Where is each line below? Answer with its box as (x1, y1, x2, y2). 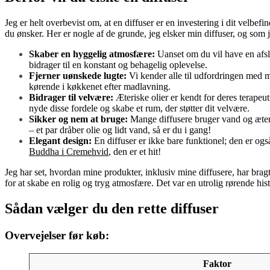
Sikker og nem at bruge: (29, 113, 128, 124)
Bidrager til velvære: (29, 92, 113, 102)
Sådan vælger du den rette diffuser (5, 200, 219, 216)
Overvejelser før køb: (5, 228, 109, 242)
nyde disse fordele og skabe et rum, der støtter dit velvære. (29, 102, 250, 113)
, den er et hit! (108, 146, 161, 157)
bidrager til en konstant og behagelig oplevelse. (29, 59, 207, 70)
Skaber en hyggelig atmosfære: (29, 48, 155, 59)
